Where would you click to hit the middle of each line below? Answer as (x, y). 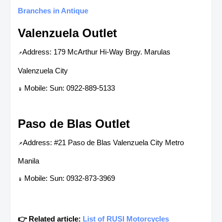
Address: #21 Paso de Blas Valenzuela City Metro (103, 142)
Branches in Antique (53, 10)
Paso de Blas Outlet (74, 123)
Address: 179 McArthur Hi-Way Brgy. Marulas (96, 52)
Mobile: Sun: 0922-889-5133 (70, 88)
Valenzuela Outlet (67, 33)
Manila (28, 161)
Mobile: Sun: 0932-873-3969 (70, 178)
